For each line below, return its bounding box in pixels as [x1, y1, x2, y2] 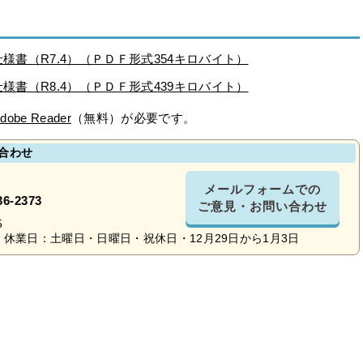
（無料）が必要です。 [71, 111, 196, 126]
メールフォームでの [204, 181, 321, 198]
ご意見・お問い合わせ [198, 198, 327, 215]
